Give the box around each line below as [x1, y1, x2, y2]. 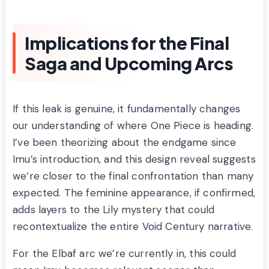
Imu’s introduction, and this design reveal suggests [13, 153, 256, 166]
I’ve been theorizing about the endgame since [13, 136, 237, 150]
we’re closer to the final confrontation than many [13, 169, 254, 183]
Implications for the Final [25, 32, 229, 54]
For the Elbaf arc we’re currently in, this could [13, 247, 237, 261]
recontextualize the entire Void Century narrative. [13, 220, 253, 234]
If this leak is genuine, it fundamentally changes [13, 102, 241, 116]
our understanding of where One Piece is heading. [13, 119, 254, 133]
